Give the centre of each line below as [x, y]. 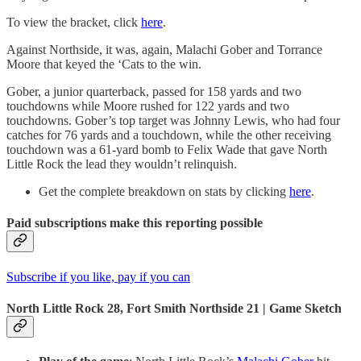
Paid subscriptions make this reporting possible [135, 223]
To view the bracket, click [74, 22]
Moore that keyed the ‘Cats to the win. [104, 64]
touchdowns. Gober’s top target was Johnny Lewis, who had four [173, 120]
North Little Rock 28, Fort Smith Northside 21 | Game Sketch [174, 308]
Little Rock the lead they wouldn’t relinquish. [122, 164]
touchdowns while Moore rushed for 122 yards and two [148, 106]
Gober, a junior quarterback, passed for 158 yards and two [154, 91]
